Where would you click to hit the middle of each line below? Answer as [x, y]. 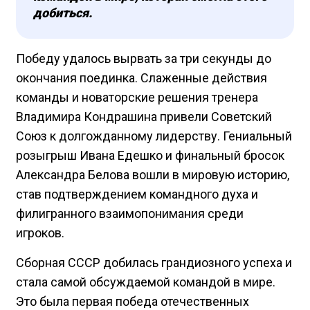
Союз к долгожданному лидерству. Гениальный [154, 136]
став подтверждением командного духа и [137, 194]
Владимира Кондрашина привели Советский [144, 117]
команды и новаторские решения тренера [137, 98]
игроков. [40, 233]
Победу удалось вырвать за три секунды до [144, 59]
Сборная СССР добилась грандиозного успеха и [154, 263]
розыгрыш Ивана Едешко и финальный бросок [150, 156]
